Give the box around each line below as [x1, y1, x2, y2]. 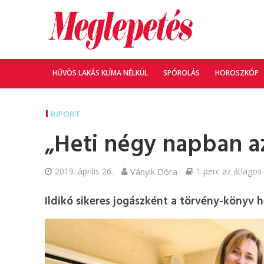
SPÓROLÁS [163, 68, 200, 78]
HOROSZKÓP [214, 68, 259, 78]
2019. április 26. [54, 166, 113, 177]
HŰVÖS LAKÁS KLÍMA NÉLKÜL [52, 68, 148, 78]
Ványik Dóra [130, 166, 177, 177]
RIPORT [50, 108, 81, 120]
